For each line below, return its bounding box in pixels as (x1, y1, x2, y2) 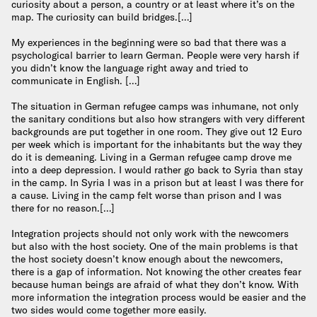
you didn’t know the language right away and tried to (11, 62, 248, 75)
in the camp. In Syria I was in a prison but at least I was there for (11, 176, 304, 190)
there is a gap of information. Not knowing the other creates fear (11, 265, 301, 279)
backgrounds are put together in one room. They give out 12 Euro (11, 125, 302, 139)
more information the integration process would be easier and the (11, 291, 306, 304)
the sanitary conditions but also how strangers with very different (11, 113, 305, 126)
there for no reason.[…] (11, 202, 115, 215)
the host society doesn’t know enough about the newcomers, (11, 253, 283, 266)
